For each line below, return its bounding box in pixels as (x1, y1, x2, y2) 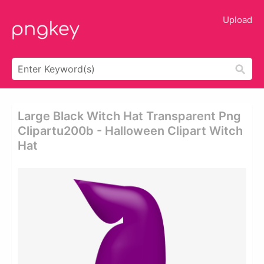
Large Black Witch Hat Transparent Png (18, 109, 241, 123)
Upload (223, 14, 252, 25)
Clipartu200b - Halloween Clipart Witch (18, 124, 243, 138)
